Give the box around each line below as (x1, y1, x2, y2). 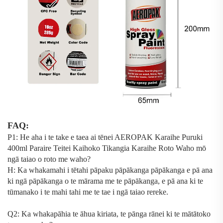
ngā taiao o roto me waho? (7, 154, 91, 163)
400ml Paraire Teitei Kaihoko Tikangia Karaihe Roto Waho (7, 143, 196, 152)
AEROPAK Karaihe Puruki (114, 132, 203, 141)
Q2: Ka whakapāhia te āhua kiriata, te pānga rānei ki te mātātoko (7, 209, 211, 218)
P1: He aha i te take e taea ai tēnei (7, 132, 114, 141)
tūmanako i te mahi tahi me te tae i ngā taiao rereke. (7, 187, 168, 196)
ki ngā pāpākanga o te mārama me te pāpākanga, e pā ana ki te (7, 176, 203, 185)
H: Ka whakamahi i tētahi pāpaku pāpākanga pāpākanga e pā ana (7, 165, 213, 174)
